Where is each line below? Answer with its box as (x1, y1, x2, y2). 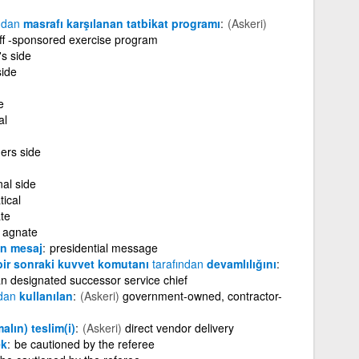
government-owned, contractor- (122, 287, 282, 304)
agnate (2, 223, 38, 240)
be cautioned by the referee (14, 335, 155, 352)
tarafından (151, 255, 204, 272)
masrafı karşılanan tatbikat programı (19, 14, 220, 31)
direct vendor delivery (124, 319, 234, 336)
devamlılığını (203, 255, 276, 272)
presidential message (49, 239, 158, 256)
